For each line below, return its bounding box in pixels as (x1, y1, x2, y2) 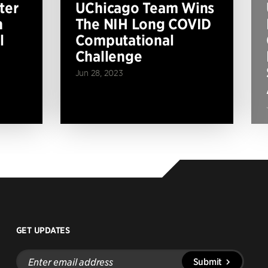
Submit (193, 255, 222, 267)
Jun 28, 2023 (75, 67, 123, 78)
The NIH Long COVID (75, 14, 211, 33)
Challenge (75, 47, 142, 65)
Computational (75, 31, 174, 49)
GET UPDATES (16, 224, 70, 236)
